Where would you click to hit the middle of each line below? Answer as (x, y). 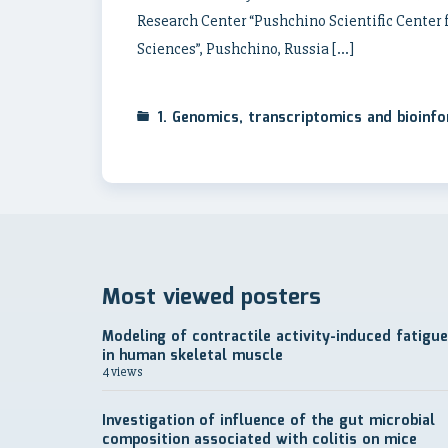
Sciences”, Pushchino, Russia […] (245, 49)
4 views (122, 372)
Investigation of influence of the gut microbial (268, 421)
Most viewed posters (211, 297)
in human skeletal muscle (192, 356)
